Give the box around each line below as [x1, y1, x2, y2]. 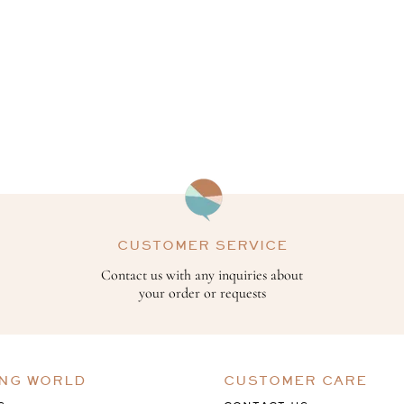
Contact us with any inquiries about [101, 266, 303, 285]
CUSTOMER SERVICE [116, 237, 288, 253]
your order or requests [138, 284, 266, 303]
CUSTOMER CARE [224, 372, 368, 389]
